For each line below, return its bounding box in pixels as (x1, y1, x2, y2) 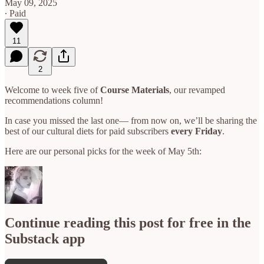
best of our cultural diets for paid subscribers (5, 126, 171, 136)
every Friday (171, 126, 222, 136)
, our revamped (169, 84, 225, 95)
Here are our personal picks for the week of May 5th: (5, 146, 202, 156)
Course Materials (100, 84, 169, 95)
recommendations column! (5, 95, 103, 105)
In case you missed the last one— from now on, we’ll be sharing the (5, 115, 257, 126)
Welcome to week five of (5, 84, 100, 95)
